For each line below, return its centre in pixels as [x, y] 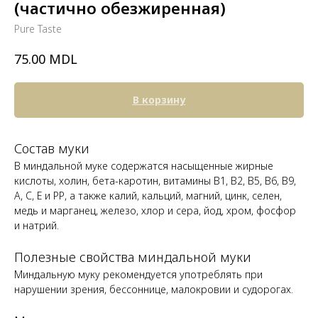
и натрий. [37, 225]
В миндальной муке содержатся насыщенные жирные [144, 165]
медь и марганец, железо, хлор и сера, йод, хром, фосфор [155, 210]
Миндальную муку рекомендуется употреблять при [138, 274]
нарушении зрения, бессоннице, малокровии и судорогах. [154, 289]
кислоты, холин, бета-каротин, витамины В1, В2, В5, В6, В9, [155, 180]
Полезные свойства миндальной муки [133, 257]
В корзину [159, 99]
